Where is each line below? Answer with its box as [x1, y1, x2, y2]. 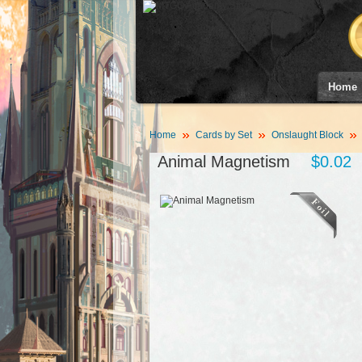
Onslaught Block [271, 129, 343, 141]
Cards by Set [195, 129, 252, 141]
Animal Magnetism [157, 153, 290, 170]
